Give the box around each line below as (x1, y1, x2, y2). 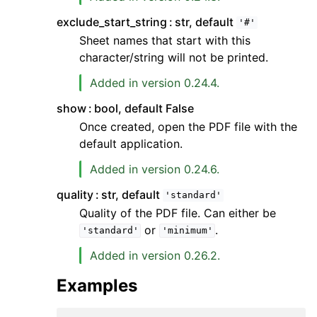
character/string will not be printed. (79, 50, 268, 64)
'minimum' (161, 225, 213, 236)
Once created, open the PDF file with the (79, 119, 297, 134)
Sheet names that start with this (79, 33, 250, 47)
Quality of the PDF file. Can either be (79, 205, 276, 220)
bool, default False (94, 100, 195, 115)
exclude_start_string (57, 14, 167, 29)
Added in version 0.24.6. (90, 161, 219, 176)
